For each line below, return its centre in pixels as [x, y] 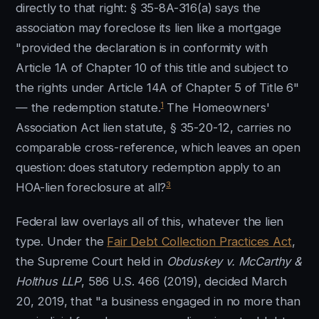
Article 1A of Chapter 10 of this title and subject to [152, 68]
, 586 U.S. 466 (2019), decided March [184, 281]
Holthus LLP [49, 281]
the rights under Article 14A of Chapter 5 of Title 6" [157, 88]
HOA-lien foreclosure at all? [91, 187]
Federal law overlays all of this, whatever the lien [150, 221]
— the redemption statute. [88, 108]
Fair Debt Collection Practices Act [199, 241]
